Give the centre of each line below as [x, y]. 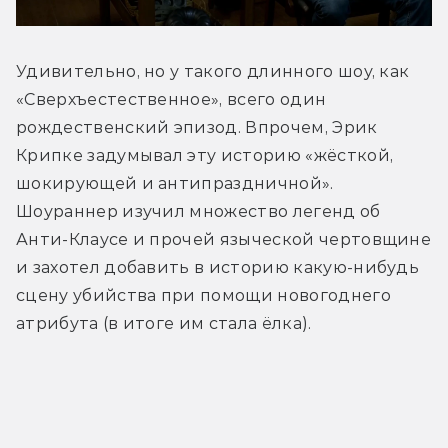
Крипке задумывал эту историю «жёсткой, [205, 156]
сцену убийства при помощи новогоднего [203, 296]
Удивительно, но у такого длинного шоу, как [213, 72]
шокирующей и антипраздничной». [175, 184]
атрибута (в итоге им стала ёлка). [164, 324]
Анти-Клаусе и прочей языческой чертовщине [224, 240]
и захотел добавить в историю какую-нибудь [218, 268]
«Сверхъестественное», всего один [171, 100]
